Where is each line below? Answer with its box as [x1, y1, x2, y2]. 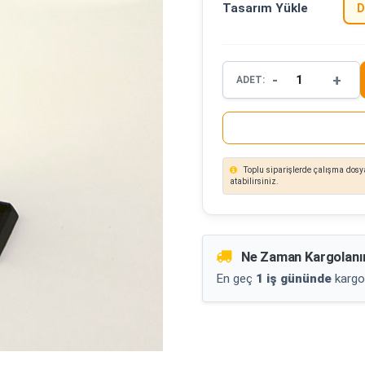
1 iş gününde [256, 271, 332, 287]
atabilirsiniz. [230, 176, 279, 187]
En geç [216, 271, 256, 287]
